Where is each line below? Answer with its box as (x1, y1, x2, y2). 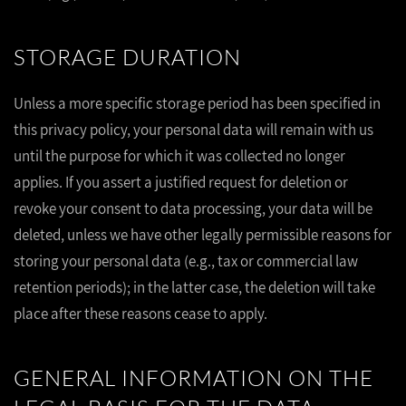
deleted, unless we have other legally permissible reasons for (14, 225, 391, 245)
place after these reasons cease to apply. (14, 304, 267, 324)
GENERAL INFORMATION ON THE (14, 364, 373, 391)
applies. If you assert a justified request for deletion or (14, 172, 348, 192)
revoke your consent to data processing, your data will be (14, 198, 372, 218)
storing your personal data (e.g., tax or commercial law (14, 251, 358, 271)
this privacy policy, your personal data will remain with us (14, 120, 373, 140)
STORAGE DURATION (14, 43, 241, 71)
